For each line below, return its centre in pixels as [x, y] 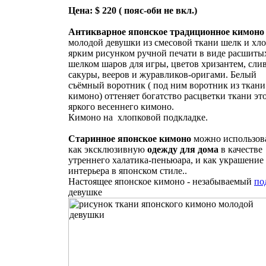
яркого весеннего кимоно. [121, 107]
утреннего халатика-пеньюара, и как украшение [166, 160]
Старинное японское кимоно [130, 139]
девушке [85, 192]
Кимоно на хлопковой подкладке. [138, 117]
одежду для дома [183, 149]
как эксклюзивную [108, 149]
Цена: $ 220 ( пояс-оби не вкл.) [133, 10]
